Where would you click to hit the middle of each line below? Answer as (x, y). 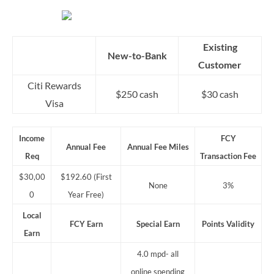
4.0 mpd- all (158, 254)
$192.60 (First (86, 177)
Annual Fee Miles (158, 147)
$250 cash (137, 94)
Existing (220, 47)
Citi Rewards (54, 86)
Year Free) (86, 195)
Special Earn (158, 224)
